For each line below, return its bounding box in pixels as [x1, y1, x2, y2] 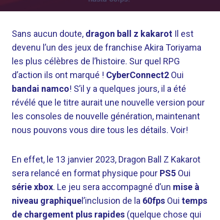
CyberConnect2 [106, 70, 169, 80]
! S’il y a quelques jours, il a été [69, 83, 186, 94]
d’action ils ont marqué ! [12, 70, 106, 80]
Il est [172, 28, 193, 39]
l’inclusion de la [82, 195, 142, 206]
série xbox [12, 182, 53, 192]
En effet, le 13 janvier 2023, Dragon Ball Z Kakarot [12, 154, 200, 165]
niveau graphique [12, 195, 82, 206]
